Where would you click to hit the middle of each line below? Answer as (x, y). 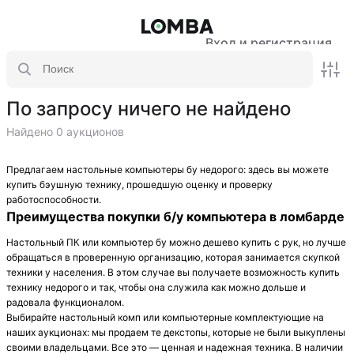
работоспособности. (55, 200)
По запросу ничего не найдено (149, 109)
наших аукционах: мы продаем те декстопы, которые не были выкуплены (176, 332)
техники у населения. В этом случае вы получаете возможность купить (173, 272)
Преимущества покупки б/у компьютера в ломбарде (175, 217)
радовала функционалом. (65, 302)
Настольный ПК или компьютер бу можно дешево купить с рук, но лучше (176, 242)
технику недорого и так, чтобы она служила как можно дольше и (156, 287)
